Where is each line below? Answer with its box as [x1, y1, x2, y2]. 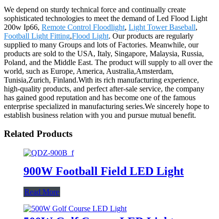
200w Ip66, [4, 22, 42, 31]
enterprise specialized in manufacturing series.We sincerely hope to [4, 102, 209, 110]
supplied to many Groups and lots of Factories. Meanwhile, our [4, 40, 198, 49]
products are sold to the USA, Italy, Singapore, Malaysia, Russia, [4, 49, 204, 58]
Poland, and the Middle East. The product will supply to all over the [4, 58, 213, 66]
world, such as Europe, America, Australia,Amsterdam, [4, 66, 174, 75]
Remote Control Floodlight [42, 22, 125, 31]
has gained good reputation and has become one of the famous [4, 93, 196, 102]
